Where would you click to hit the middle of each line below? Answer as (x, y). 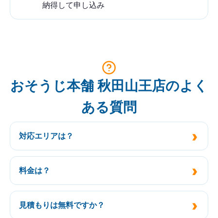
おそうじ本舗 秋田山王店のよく (109, 86)
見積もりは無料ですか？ (62, 205)
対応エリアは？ (46, 136)
